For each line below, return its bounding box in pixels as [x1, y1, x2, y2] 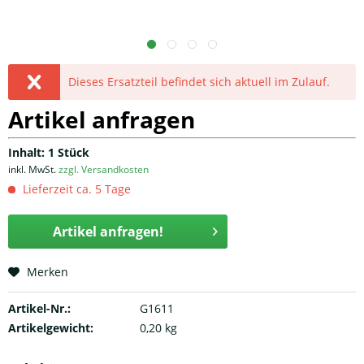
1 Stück [45, 144, 89, 160]
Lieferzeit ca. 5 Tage [19, 180, 131, 197]
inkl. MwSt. [8, 162, 58, 176]
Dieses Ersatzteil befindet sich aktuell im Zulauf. [68, 73, 331, 89]
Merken [27, 263, 68, 279]
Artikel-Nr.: [8, 300, 71, 316]
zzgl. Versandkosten [58, 162, 149, 176]
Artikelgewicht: [8, 319, 93, 336]
